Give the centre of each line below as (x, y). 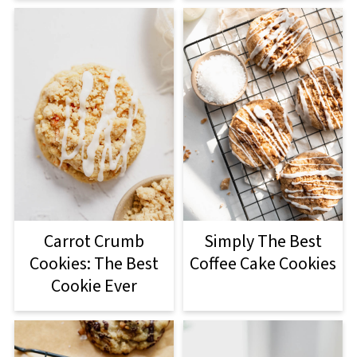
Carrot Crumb (94, 241)
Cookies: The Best (94, 263)
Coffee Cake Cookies (263, 263)
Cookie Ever (94, 286)
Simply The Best (263, 241)
